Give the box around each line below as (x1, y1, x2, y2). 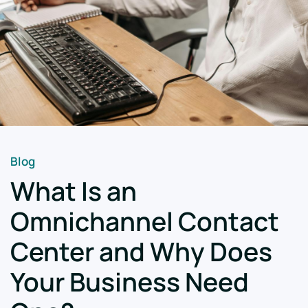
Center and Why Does (10, 234, 272, 269)
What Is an (10, 173, 137, 208)
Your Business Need (10, 264, 249, 299)
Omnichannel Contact (10, 203, 279, 239)
